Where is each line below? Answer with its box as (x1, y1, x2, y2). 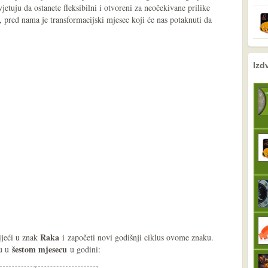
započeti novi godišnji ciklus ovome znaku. (68, 232, 214, 243)
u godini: (67, 243, 100, 255)
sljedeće (227, 57, 255, 65)
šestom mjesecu (12, 243, 67, 255)
